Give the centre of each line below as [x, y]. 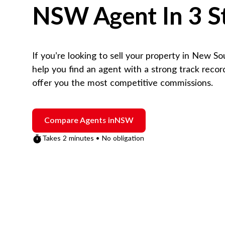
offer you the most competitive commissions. [123, 83]
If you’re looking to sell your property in [112, 56]
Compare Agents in [79, 121]
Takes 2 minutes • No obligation [93, 139]
